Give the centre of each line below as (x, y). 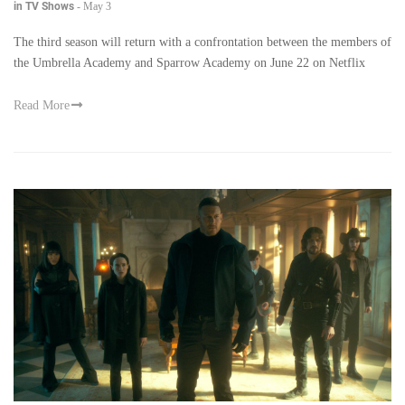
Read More (42, 105)
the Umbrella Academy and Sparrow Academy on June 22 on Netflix (189, 62)
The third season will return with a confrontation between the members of (202, 42)
